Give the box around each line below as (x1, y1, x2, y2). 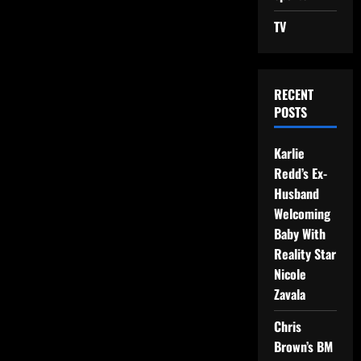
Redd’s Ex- (273, 164, 327, 183)
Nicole (273, 264, 306, 284)
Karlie (273, 143, 305, 163)
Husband (273, 184, 319, 203)
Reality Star (273, 244, 336, 263)
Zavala (273, 284, 305, 304)
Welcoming (273, 204, 330, 223)
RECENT (273, 85, 313, 104)
